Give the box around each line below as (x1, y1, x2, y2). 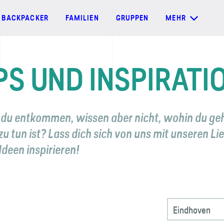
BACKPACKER (1, 13, 48, 22)
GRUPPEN (115, 13, 149, 22)
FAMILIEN (65, 13, 99, 22)
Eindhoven (173, 203, 211, 216)
